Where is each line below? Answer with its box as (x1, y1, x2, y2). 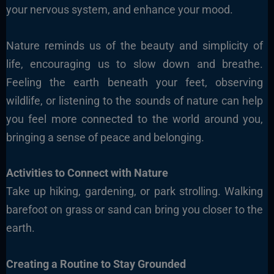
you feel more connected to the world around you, (6, 112, 264, 125)
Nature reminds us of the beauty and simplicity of (6, 39, 264, 52)
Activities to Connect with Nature (6, 166, 168, 180)
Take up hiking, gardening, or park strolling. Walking (6, 185, 264, 198)
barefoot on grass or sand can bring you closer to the (6, 203, 264, 217)
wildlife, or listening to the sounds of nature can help (6, 94, 264, 107)
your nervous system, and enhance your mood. (6, 2, 233, 16)
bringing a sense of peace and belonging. (6, 130, 204, 144)
